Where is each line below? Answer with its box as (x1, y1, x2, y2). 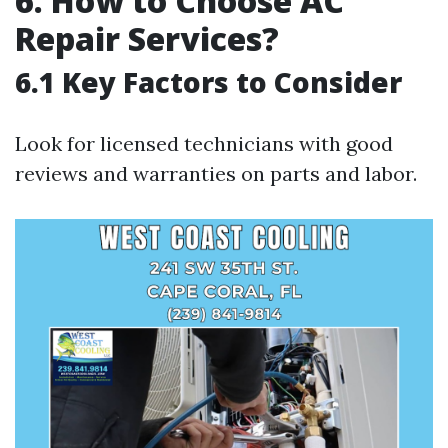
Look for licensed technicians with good (15, 131, 393, 157)
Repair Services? (15, 17, 279, 61)
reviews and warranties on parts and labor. (15, 161, 417, 187)
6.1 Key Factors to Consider (15, 63, 402, 102)
